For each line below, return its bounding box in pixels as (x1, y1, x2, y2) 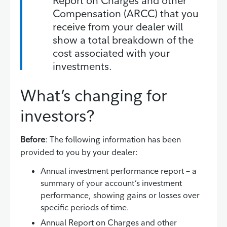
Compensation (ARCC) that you (53, 7, 199, 20)
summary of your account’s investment (41, 177, 182, 188)
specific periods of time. (41, 202, 129, 212)
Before (20, 134, 45, 144)
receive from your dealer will (53, 20, 183, 33)
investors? (20, 105, 95, 126)
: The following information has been (45, 134, 181, 144)
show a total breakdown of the (53, 33, 194, 46)
